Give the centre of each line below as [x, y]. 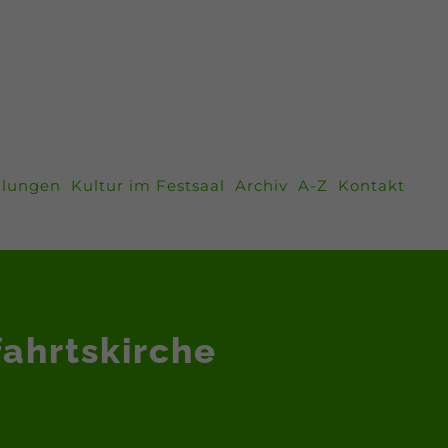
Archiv [262, 185]
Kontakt [372, 185]
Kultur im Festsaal [148, 185]
